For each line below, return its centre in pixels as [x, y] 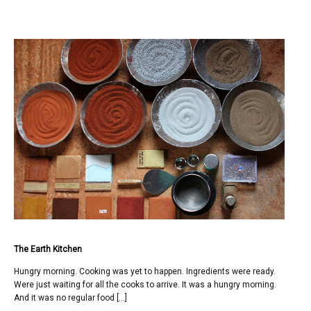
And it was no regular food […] [70, 298]
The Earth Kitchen [48, 249]
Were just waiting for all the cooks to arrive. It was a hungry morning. [145, 285]
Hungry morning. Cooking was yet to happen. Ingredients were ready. [145, 271]
